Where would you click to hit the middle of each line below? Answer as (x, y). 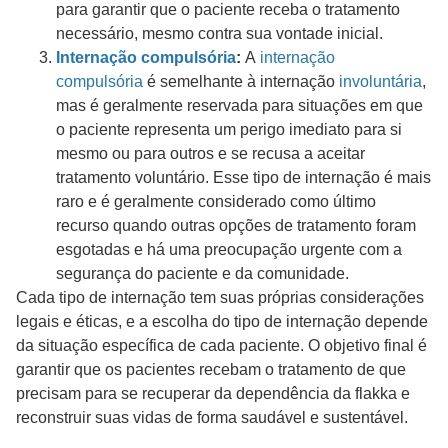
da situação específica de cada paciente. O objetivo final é (221, 345)
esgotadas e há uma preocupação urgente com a (229, 249)
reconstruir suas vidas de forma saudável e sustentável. (214, 417)
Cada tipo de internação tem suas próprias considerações (220, 297)
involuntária (380, 81)
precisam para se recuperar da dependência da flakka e (213, 393)
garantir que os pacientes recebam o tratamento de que (211, 369)
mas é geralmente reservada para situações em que (239, 105)
